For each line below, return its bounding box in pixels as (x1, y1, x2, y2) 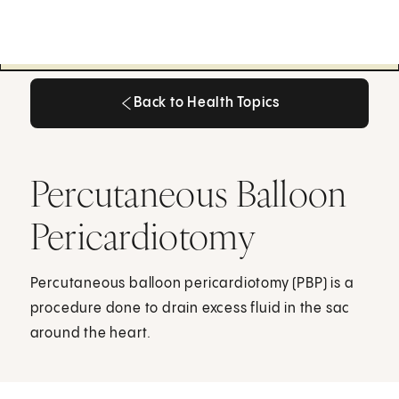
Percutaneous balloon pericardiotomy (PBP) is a (29, 275, 354, 291)
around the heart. (29, 325, 152, 341)
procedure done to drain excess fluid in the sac (29, 300, 351, 316)
